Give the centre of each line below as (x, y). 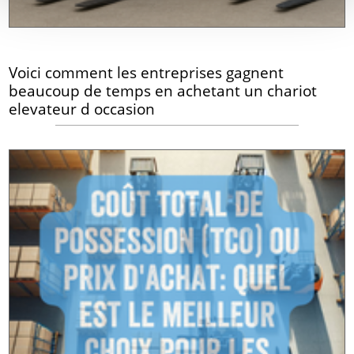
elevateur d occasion (82, 109)
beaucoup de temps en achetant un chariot (163, 90)
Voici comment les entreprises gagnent (146, 72)
